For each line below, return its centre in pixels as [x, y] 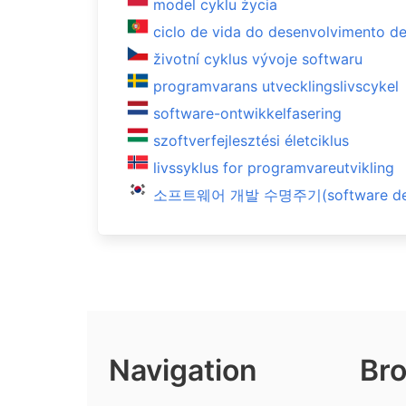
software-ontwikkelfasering [247, 113]
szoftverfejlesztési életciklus [251, 140]
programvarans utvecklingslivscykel [276, 86]
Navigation [183, 370]
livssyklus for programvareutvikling [274, 168]
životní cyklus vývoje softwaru [258, 59]
